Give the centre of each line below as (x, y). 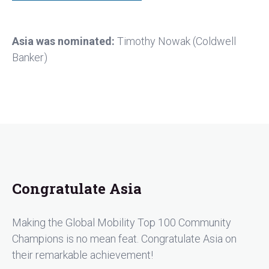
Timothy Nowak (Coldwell (175, 41)
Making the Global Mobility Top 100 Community (122, 223)
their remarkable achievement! (83, 255)
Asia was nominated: (63, 41)
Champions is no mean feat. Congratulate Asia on (124, 239)
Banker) (30, 57)
